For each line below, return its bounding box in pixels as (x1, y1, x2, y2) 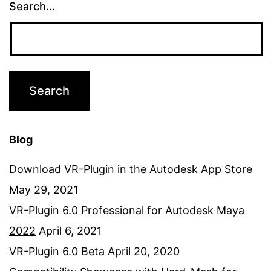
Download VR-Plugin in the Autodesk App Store (9, 163, 252, 176)
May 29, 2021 (9, 183, 78, 197)
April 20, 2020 (108, 245, 180, 258)
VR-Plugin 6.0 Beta (9, 245, 105, 258)
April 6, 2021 (39, 224, 102, 238)
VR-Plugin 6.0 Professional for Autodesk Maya (9, 204, 244, 217)
